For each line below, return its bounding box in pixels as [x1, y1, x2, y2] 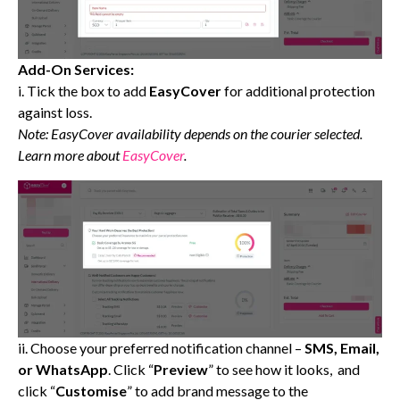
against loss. [18, 103, 92, 121]
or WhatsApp [18, 361, 108, 379]
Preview [154, 361, 208, 379]
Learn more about [18, 146, 122, 163]
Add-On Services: [18, 60, 137, 78]
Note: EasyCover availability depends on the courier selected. [18, 124, 362, 142]
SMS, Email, [304, 339, 379, 357]
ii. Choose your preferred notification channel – [18, 339, 304, 357]
